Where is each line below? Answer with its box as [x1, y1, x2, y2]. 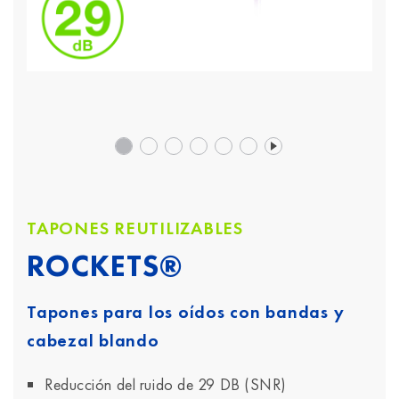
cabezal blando [27, 329, 159, 352]
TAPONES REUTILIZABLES [27, 216, 243, 240]
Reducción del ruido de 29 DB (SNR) [45, 374, 288, 395]
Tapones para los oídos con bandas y [27, 300, 345, 323]
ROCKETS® [27, 247, 183, 285]
